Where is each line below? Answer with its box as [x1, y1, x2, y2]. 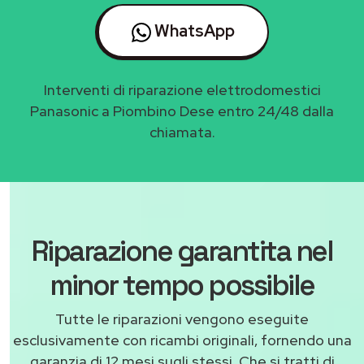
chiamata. [149, 123, 215, 142]
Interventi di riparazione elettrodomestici [43, 80, 321, 100]
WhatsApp [151, 20, 235, 42]
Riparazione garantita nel [31, 233, 333, 270]
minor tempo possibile [50, 267, 314, 304]
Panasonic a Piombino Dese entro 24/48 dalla [30, 102, 334, 121]
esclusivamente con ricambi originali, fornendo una [12, 331, 352, 350]
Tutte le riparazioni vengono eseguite [55, 310, 309, 329]
